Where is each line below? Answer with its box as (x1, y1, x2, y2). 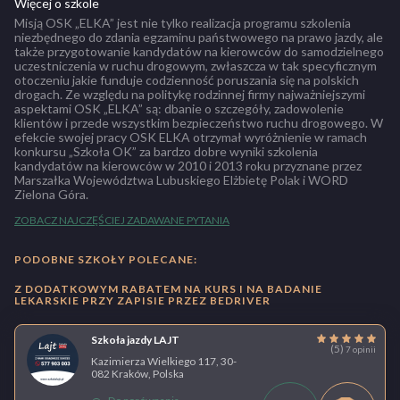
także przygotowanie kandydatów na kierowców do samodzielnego (14, 44, 384, 60)
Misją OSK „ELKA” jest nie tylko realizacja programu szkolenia (14, 15, 351, 31)
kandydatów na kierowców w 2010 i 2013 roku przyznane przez (14, 158, 362, 174)
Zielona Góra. (14, 187, 88, 203)
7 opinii (345, 344, 376, 355)
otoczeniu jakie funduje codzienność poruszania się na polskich (14, 72, 359, 88)
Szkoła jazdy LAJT (90, 333, 179, 347)
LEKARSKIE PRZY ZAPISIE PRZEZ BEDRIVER (14, 294, 271, 308)
